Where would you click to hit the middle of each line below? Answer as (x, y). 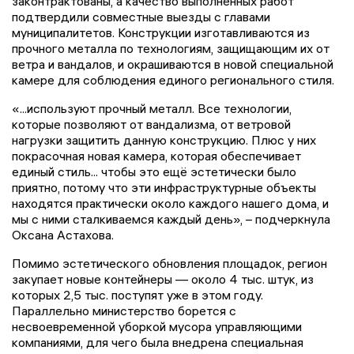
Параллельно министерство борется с (124, 310)
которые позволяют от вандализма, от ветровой (151, 124)
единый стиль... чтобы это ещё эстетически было (154, 171)
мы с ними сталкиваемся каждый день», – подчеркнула (171, 218)
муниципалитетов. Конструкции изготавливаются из (161, 32)
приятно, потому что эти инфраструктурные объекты (164, 187)
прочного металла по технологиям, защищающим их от (171, 48)
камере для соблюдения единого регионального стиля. (173, 79)
